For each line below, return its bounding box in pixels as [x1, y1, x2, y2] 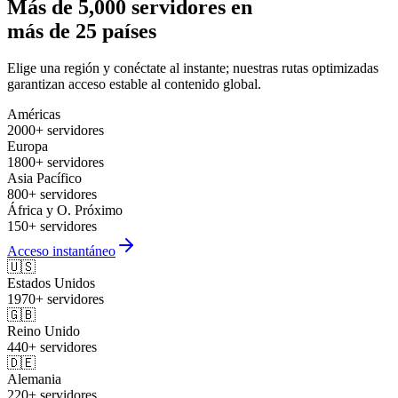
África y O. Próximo [7, 203, 123, 219]
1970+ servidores [7, 291, 104, 307]
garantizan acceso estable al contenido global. [7, 76, 261, 92]
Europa [7, 139, 48, 155]
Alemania [7, 371, 61, 387]
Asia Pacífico [7, 171, 82, 187]
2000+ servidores [7, 123, 104, 139]
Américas [7, 107, 60, 123]
